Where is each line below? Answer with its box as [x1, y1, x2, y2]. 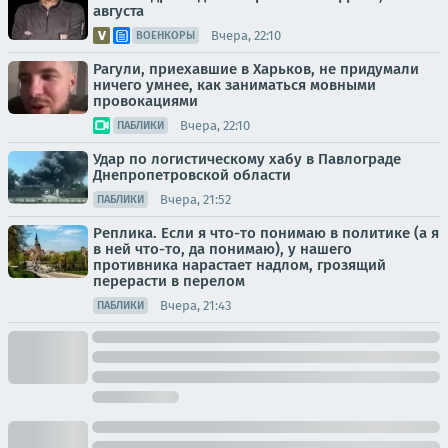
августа [93, 2, 144, 20]
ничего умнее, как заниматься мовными [93, 76, 376, 94]
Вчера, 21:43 [160, 297, 231, 313]
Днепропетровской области [93, 166, 291, 184]
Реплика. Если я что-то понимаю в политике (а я [93, 224, 439, 242]
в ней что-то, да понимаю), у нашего [93, 240, 352, 258]
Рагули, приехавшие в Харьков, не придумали [93, 60, 419, 78]
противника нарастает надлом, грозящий [93, 256, 386, 274]
